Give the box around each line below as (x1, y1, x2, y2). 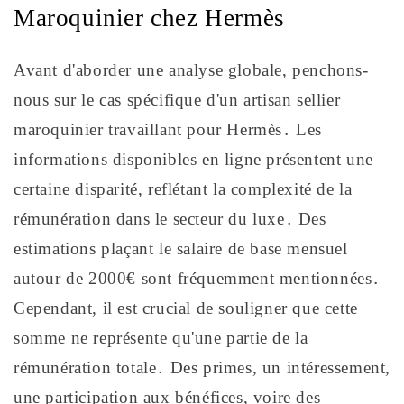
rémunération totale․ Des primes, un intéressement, (14, 357, 391, 377)
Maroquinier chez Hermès (14, 5, 285, 32)
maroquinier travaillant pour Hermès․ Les (14, 119, 323, 139)
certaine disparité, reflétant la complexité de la (14, 179, 353, 198)
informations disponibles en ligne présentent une (14, 149, 373, 169)
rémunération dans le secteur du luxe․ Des (14, 208, 326, 228)
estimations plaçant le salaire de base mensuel (14, 238, 348, 258)
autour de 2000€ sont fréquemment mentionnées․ (14, 268, 381, 288)
